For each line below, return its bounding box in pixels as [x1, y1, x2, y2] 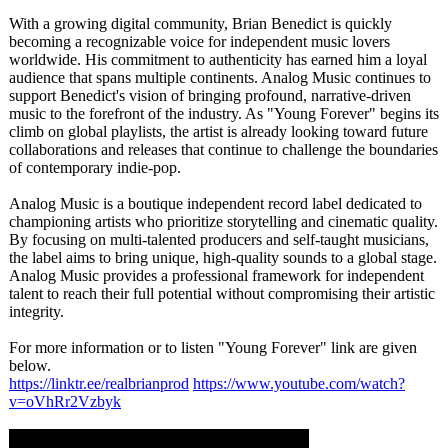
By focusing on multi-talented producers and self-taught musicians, [9, 231, 429, 248]
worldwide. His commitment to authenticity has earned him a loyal [9, 51, 427, 68]
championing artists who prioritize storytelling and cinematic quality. [9, 213, 438, 230]
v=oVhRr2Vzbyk [9, 393, 121, 410]
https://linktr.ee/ [9, 375, 105, 392]
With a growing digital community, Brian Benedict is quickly [9, 15, 392, 32]
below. [9, 357, 51, 374]
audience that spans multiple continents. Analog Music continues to [9, 69, 431, 86]
